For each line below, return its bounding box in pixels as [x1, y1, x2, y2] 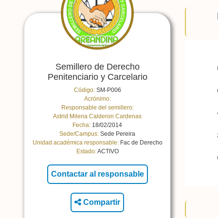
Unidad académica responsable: [32, 139, 119, 146]
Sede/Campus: [59, 130, 99, 137]
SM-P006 [94, 87, 121, 93]
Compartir [83, 198, 120, 206]
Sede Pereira [99, 130, 135, 137]
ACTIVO [96, 148, 119, 155]
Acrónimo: [84, 95, 111, 102]
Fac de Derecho [118, 139, 163, 146]
